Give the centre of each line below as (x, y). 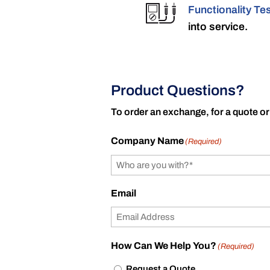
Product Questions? (178, 90)
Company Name (148, 140)
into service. (218, 27)
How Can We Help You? (164, 245)
